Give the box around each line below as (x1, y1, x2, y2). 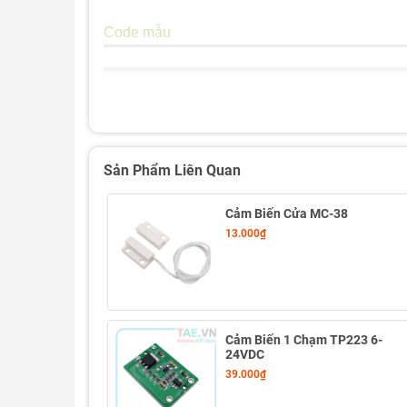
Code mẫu (104, 25, 171, 41)
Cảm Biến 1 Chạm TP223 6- (225, 333, 383, 348)
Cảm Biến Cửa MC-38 (225, 206, 349, 221)
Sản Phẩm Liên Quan (104, 162, 241, 179)
